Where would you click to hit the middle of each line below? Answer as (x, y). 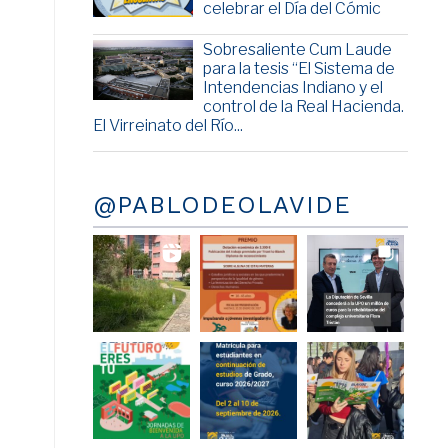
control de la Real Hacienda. (303, 107)
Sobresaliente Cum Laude (297, 50)
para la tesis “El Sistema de (298, 69)
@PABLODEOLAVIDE (221, 205)
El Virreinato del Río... (167, 126)
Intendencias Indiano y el (292, 88)
